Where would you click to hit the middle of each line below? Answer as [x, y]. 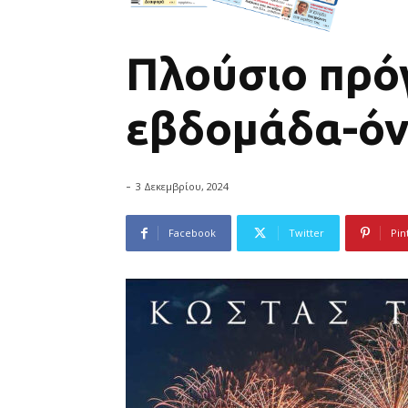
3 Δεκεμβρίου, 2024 [182, 187]
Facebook [192, 233]
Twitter [306, 233]
